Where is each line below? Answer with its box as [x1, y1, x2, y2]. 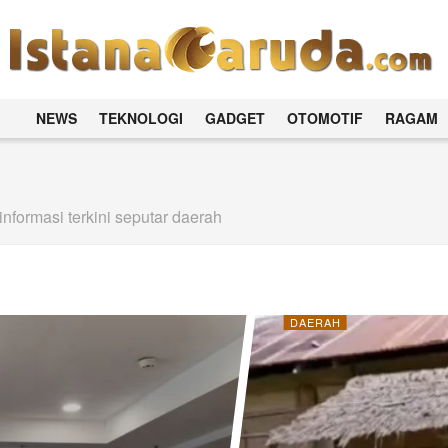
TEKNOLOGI [99, 108, 184, 128]
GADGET [205, 108, 266, 128]
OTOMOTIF [287, 108, 364, 128]
